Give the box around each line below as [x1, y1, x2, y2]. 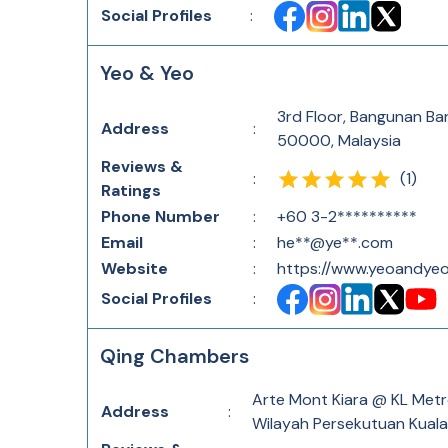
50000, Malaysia [277, 130, 401, 151]
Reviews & [101, 156, 183, 177]
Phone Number [101, 206, 220, 227]
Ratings [101, 180, 161, 201]
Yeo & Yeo [100, 60, 194, 86]
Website [101, 258, 168, 279]
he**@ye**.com [277, 232, 393, 253]
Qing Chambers [100, 343, 249, 369]
